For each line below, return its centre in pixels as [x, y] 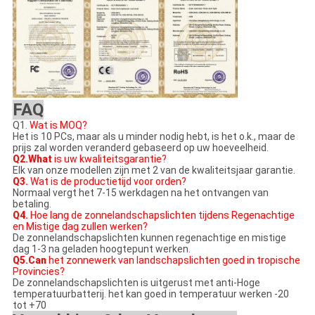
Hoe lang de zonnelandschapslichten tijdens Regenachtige [161, 216]
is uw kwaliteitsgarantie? [109, 159]
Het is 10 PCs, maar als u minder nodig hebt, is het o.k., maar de [154, 137]
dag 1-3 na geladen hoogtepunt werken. [101, 249]
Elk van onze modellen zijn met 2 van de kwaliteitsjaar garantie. [154, 171]
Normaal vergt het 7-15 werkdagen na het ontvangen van [140, 193]
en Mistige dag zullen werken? [80, 227]
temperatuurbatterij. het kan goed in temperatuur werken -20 [150, 294]
